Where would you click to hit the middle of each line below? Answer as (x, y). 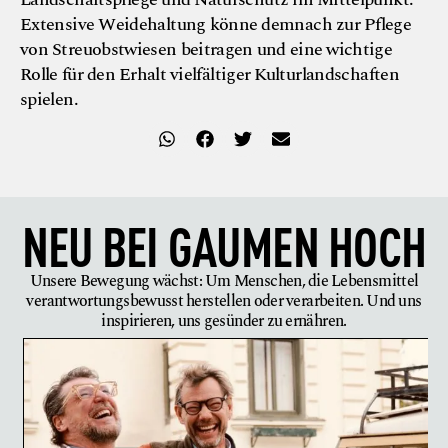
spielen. (49, 99)
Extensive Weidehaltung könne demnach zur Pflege (216, 24)
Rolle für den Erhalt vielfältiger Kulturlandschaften (209, 74)
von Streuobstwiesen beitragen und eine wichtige (206, 49)
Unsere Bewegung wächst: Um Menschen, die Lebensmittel (224, 280)
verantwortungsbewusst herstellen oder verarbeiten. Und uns (224, 300)
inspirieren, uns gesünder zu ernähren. (224, 320)
